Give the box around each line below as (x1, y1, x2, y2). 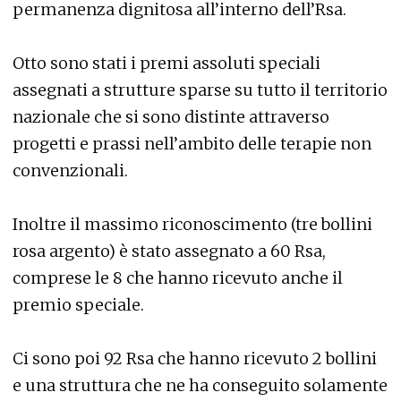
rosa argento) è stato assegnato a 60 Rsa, (13, 241, 326, 261)
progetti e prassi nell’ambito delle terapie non (13, 133, 371, 154)
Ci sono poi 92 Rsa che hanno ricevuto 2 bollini (13, 348, 377, 369)
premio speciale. (13, 294, 144, 315)
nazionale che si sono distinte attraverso (13, 107, 329, 127)
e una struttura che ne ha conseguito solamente (13, 375, 388, 396)
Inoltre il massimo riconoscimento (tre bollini (13, 214, 372, 235)
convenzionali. (13, 160, 128, 181)
